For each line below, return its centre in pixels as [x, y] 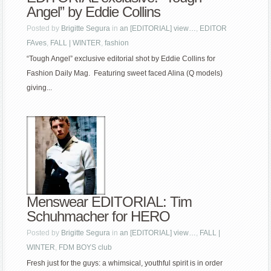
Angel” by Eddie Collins [94, 12]
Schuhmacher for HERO [99, 217]
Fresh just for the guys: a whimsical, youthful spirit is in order [125, 263]
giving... [40, 88]
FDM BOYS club [86, 248]
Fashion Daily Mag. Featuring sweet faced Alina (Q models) [125, 73]
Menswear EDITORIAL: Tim [109, 202]
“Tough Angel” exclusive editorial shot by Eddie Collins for [121, 59]
